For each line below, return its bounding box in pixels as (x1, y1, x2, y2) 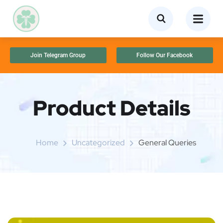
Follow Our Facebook (136, 52, 193, 59)
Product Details (33, 94, 190, 122)
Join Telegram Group (30, 52, 86, 59)
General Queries (138, 137, 196, 148)
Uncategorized (72, 137, 125, 148)
